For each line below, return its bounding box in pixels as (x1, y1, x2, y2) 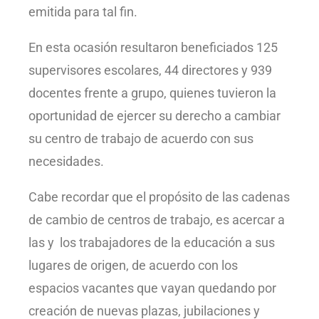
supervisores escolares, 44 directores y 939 (28, 63, 272, 78)
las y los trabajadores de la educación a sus (28, 235, 275, 251)
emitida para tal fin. (28, 4, 137, 20)
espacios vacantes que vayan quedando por (28, 281, 276, 296)
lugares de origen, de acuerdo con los (28, 258, 238, 273)
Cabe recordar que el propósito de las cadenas (28, 189, 290, 205)
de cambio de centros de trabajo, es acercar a (28, 212, 285, 228)
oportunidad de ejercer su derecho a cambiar (28, 108, 281, 124)
